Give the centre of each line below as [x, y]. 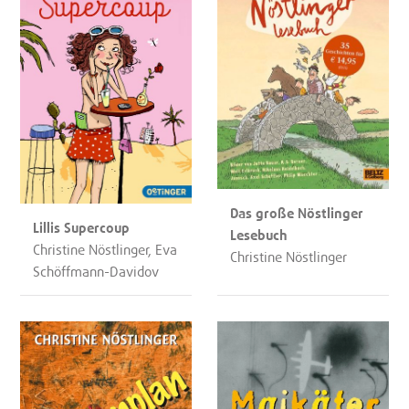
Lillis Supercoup [82, 227]
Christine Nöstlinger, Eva [105, 249]
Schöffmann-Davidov [96, 271]
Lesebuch [259, 235]
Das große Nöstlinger [297, 213]
